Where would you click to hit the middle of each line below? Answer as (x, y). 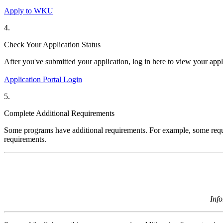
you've (34, 61)
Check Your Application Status (52, 44)
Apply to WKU (29, 10)
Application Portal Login (43, 79)
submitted (60, 61)
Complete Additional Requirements (59, 113)
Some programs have (38, 130)
